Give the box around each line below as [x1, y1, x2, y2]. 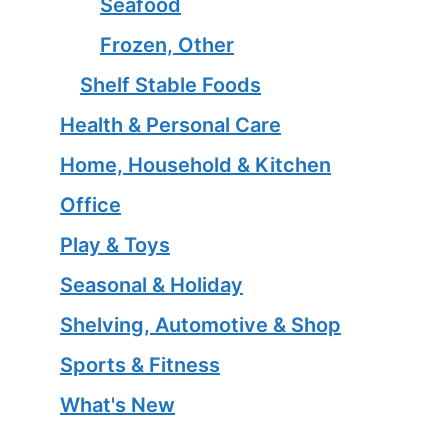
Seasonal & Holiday [60, 272, 243, 297]
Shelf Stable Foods [80, 72, 261, 97]
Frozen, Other [100, 32, 234, 57]
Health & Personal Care [60, 112, 281, 137]
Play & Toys [60, 232, 170, 257]
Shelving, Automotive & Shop [60, 312, 341, 337]
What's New [60, 392, 175, 417]
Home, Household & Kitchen [60, 152, 331, 177]
